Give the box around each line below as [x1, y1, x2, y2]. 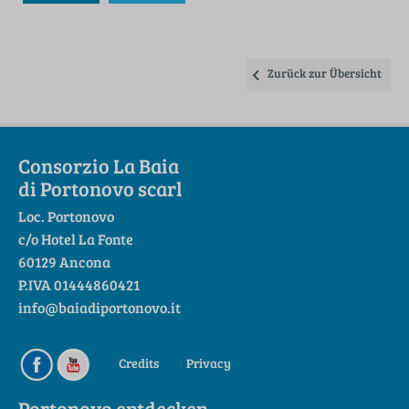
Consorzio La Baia [18, 152, 179, 180]
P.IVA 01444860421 [18, 275, 140, 295]
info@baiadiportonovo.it [18, 298, 181, 318]
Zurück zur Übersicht [267, 65, 382, 82]
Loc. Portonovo [18, 206, 114, 226]
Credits [119, 353, 159, 372]
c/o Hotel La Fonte [18, 229, 133, 249]
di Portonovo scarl [18, 175, 183, 203]
